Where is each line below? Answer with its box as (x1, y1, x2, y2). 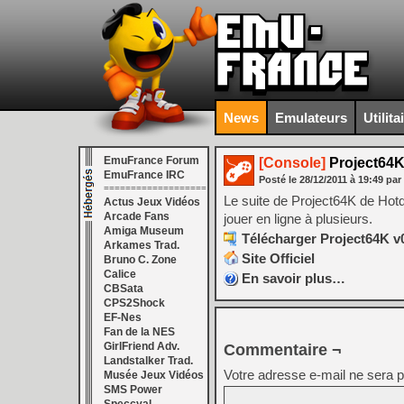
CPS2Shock (104, 297, 165, 309)
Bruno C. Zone (104, 253, 177, 266)
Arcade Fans (104, 210, 170, 223)
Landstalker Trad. (104, 354, 193, 367)
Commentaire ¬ (224, 341, 342, 359)
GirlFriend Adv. (104, 340, 179, 353)
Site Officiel (242, 251, 315, 266)
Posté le (259, 174, 299, 185)
